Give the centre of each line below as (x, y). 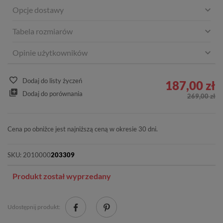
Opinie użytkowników (50, 53)
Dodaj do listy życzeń (52, 81)
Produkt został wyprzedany (62, 176)
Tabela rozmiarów (43, 31)
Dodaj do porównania (53, 93)
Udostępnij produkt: (34, 207)
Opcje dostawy (38, 10)
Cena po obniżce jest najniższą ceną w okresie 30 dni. (83, 129)
